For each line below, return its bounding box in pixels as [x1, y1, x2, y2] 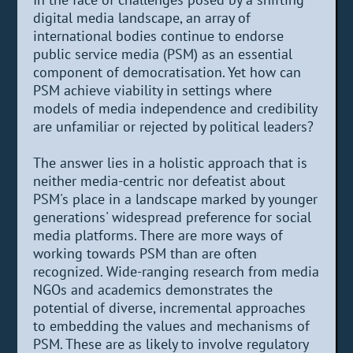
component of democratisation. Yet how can [33, 62, 302, 81]
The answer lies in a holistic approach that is [33, 153, 308, 172]
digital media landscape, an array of [33, 8, 251, 27]
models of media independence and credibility [33, 98, 318, 117]
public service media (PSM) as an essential [33, 44, 293, 63]
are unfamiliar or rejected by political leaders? [33, 117, 314, 136]
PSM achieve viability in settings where [33, 80, 273, 99]
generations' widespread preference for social [33, 207, 312, 226]
